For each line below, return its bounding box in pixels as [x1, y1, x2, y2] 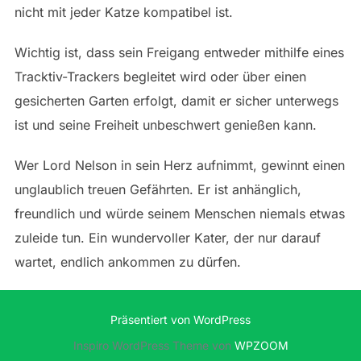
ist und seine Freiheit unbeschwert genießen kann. [14, 117, 317, 134]
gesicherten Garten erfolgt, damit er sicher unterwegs [14, 93, 338, 110]
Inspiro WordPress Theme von [73, 338, 234, 353]
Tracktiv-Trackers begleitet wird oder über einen [14, 68, 306, 85]
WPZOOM [234, 338, 288, 353]
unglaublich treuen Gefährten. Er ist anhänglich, [14, 181, 301, 198]
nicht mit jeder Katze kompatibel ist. [14, 4, 233, 21]
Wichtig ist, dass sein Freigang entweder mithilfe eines [14, 44, 344, 61]
